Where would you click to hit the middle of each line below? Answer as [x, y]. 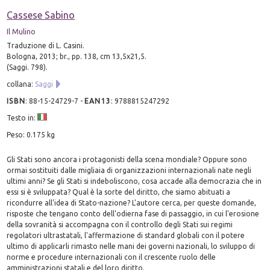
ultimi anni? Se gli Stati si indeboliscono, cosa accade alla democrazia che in [134, 181]
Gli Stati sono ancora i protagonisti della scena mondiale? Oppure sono [127, 159]
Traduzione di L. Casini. [46, 45]
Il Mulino [21, 31]
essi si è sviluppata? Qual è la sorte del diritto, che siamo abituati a [119, 192]
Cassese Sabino [41, 15]
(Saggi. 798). [27, 67]
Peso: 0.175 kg [31, 134]
